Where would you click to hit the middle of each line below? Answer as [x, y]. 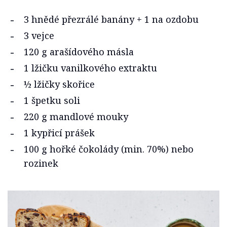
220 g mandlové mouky [76, 117]
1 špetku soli [52, 101]
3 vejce [39, 36]
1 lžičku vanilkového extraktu [90, 68]
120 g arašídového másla [79, 52]
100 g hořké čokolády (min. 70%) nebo [109, 149]
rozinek [41, 163]
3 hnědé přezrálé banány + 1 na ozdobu [111, 20]
